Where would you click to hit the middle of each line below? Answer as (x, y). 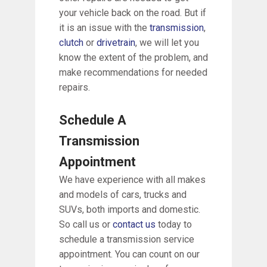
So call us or (86, 224)
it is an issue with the (104, 27)
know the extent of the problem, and (133, 57)
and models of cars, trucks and (123, 194)
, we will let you (167, 42)
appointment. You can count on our (129, 254)
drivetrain (116, 42)
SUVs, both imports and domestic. (130, 209)
